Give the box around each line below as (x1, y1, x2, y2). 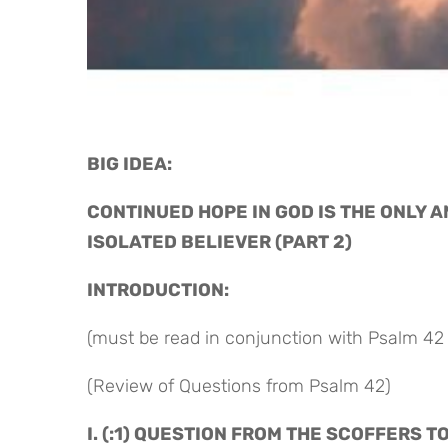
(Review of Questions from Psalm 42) (87, 374, 391, 397)
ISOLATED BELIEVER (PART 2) (87, 230, 352, 253)
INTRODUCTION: (87, 278, 229, 301)
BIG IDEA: (87, 152, 176, 175)
